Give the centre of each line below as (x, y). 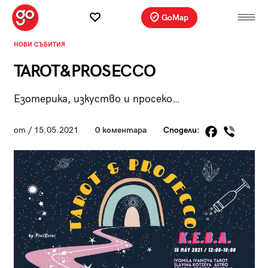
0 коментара (121, 130)
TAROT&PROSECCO (85, 71)
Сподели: (182, 130)
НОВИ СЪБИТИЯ (39, 44)
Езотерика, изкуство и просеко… (97, 99)
